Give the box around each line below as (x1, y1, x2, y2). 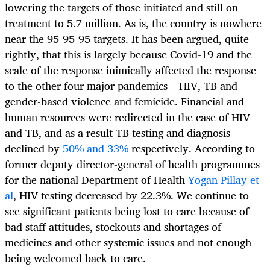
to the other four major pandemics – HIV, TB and (5, 77, 237, 95)
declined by (5, 139, 63, 158)
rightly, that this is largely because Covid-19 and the (5, 45, 252, 64)
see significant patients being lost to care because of (5, 202, 249, 221)
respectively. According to (128, 139, 255, 158)
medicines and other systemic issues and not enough (5, 233, 251, 252)
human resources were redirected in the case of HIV (5, 108, 250, 127)
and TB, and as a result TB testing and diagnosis (5, 124, 230, 142)
